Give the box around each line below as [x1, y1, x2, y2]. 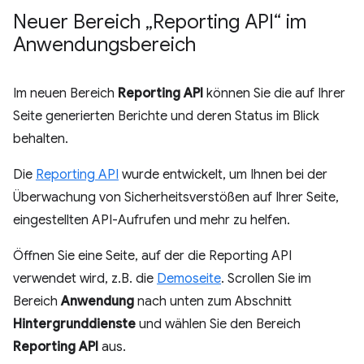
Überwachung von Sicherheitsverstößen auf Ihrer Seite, [13, 189, 339, 206]
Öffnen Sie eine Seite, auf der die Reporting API [13, 248, 292, 264]
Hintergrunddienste [13, 316, 136, 332]
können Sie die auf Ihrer [203, 85, 345, 102]
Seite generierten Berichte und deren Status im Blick [13, 108, 319, 124]
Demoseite [157, 271, 221, 287]
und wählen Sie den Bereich [136, 316, 301, 332]
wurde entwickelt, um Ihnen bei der [119, 167, 327, 183]
